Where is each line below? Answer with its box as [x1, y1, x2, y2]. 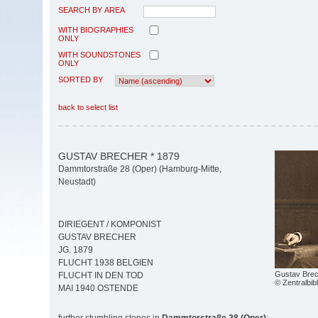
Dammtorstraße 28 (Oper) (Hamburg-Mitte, [58, 164, 221, 175]
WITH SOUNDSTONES [58, 50, 141, 59]
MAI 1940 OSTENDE [58, 283, 138, 294]
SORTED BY [58, 75, 103, 84]
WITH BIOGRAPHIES [58, 25, 133, 34]
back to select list [58, 102, 118, 111]
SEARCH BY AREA [58, 5, 125, 14]
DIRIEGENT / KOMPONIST [58, 219, 161, 230]
